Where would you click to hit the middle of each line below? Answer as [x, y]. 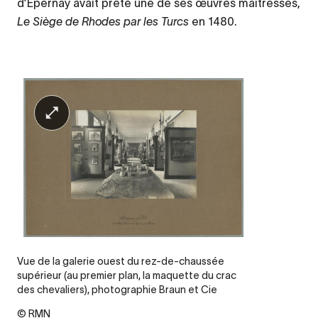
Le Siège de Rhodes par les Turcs [103, 21]
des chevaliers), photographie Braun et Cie [117, 289]
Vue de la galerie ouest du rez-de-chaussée [121, 261]
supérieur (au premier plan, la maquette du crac [127, 275]
